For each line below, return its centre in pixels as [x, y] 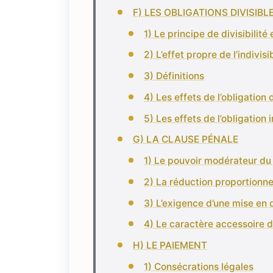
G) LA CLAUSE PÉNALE [185, 140]
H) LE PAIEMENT [170, 246]
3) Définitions [174, 76]
